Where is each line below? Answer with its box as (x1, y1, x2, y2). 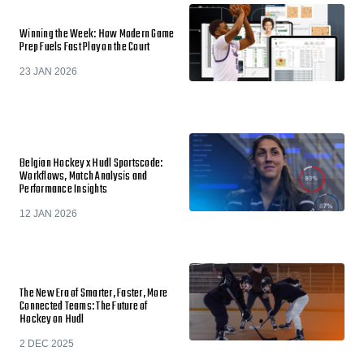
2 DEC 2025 (19, 337, 74, 349)
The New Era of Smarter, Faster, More (19, 284, 167, 303)
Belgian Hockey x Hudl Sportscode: (19, 154, 163, 173)
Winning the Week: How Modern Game (19, 24, 175, 44)
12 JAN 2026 (19, 208, 77, 219)
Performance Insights (19, 180, 107, 199)
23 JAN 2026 (19, 65, 77, 77)
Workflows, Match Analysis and (19, 167, 148, 186)
